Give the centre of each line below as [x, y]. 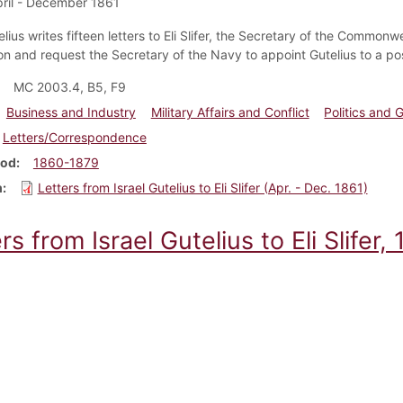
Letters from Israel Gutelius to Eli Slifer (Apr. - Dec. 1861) [202, 187]
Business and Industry [71, 112]
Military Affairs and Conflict [230, 112]
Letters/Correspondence [74, 137]
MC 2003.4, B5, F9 [69, 86]
